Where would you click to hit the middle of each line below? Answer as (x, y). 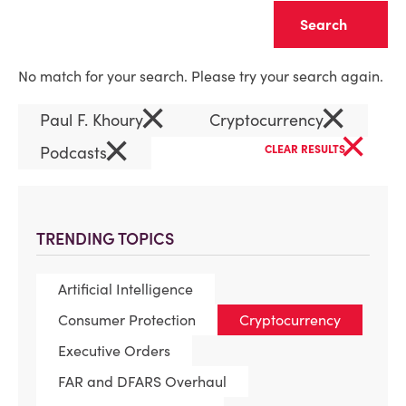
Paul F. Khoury (94, 120)
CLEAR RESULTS (306, 149)
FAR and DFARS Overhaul (142, 382)
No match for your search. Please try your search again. (201, 76)
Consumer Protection (127, 320)
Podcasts (76, 153)
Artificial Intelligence (126, 289)
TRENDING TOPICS (105, 239)
